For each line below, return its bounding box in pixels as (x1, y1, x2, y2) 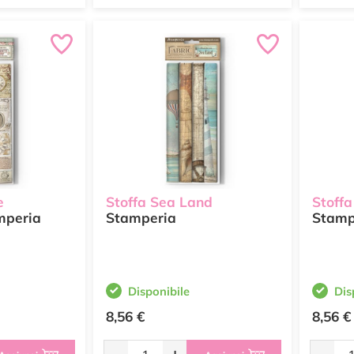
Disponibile (128, 284, 190, 299)
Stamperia (106, 209, 176, 227)
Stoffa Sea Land (106, 194, 213, 211)
